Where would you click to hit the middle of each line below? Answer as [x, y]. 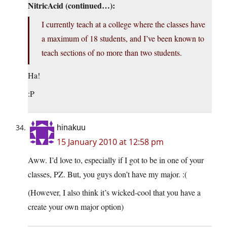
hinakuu [71, 128]
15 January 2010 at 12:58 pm [110, 142]
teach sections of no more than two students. [112, 53]
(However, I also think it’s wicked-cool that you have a [114, 193]
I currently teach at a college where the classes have [123, 24]
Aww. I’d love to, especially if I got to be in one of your [116, 160]
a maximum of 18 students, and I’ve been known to [123, 39]
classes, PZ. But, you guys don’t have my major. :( [107, 174]
